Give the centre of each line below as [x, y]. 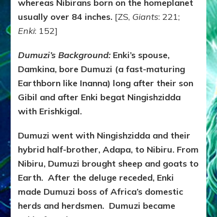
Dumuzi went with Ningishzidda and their [104, 136]
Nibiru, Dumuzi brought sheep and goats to [108, 164]
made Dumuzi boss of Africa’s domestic [101, 192]
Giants [146, 17]
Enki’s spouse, [141, 55]
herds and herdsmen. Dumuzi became [97, 206]
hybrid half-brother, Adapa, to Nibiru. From [108, 150]
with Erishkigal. [50, 111]
